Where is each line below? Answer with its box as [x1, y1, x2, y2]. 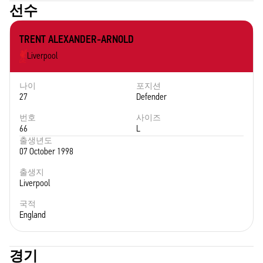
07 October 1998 [19, 146, 73, 157]
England [19, 209, 46, 220]
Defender [136, 91, 167, 102]
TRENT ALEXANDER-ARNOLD [19, 33, 134, 46]
